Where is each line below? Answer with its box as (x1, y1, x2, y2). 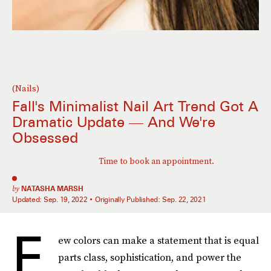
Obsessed (12, 129, 78, 147)
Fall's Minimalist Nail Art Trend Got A (12, 97, 258, 116)
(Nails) (12, 82, 39, 95)
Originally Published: (95, 195, 162, 204)
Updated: (12, 195, 44, 204)
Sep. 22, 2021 (162, 195, 206, 204)
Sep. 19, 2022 (43, 195, 88, 204)
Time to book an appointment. (98, 155, 214, 168)
